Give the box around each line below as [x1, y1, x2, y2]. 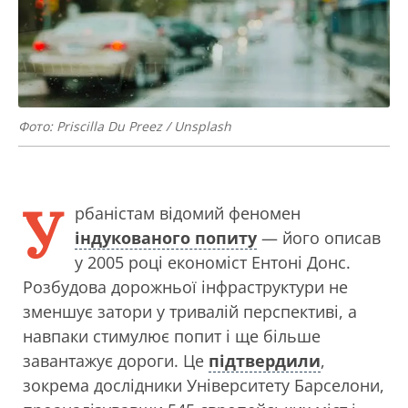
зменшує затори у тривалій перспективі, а [23, 301, 357, 322]
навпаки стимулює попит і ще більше [23, 325, 321, 347]
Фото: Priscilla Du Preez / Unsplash [18, 117, 231, 135]
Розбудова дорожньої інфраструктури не [23, 276, 348, 298]
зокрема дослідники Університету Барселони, [23, 374, 384, 396]
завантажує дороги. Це [23, 350, 209, 372]
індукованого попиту [75, 227, 257, 249]
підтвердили [209, 350, 321, 372]
